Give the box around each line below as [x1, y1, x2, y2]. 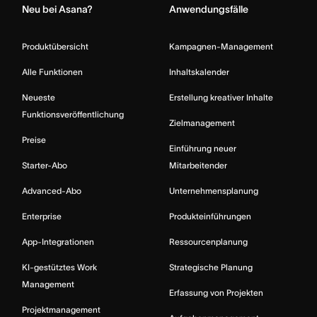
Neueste [22, 93, 55, 103]
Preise [22, 135, 46, 145]
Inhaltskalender [169, 67, 229, 77]
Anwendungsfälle [169, 4, 248, 16]
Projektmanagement [22, 305, 100, 315]
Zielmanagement [169, 118, 235, 128]
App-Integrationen [22, 237, 94, 247]
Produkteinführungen [169, 212, 251, 221]
